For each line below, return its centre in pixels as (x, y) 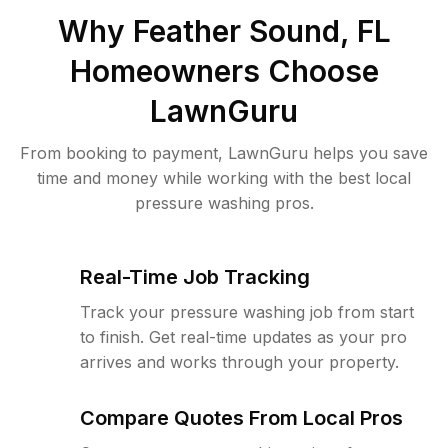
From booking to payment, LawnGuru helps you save (224, 153)
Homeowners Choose (224, 71)
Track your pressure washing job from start (247, 312)
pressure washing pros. (224, 203)
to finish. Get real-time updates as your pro (243, 337)
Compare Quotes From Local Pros (241, 418)
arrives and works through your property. (239, 362)
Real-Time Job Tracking (195, 277)
